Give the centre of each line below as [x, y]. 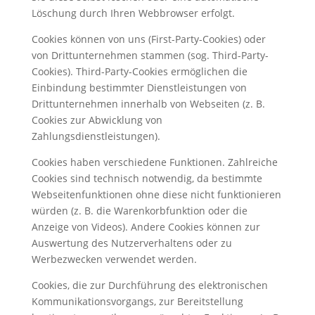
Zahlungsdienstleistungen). [96, 136]
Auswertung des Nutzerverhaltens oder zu [131, 243]
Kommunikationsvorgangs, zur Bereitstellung [137, 302]
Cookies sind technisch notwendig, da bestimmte [147, 179]
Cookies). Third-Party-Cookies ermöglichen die [139, 72]
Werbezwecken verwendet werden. [114, 259]
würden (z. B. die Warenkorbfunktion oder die [139, 211]
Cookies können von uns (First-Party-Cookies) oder [148, 39]
